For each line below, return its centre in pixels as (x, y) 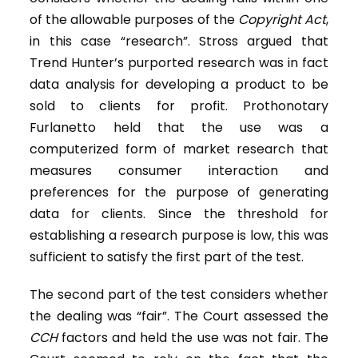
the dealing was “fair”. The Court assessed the (179, 316)
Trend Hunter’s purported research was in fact (179, 63)
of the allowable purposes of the (134, 20)
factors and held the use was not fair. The (193, 338)
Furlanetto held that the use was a (179, 128)
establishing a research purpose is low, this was (179, 236)
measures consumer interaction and (179, 171)
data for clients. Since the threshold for (179, 214)
